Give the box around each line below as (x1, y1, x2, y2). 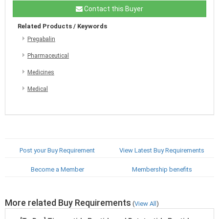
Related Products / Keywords (18, 22, 107, 30)
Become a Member (30, 165, 84, 173)
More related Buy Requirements (5, 197, 131, 208)
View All (134, 199, 156, 207)
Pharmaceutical (27, 52, 69, 59)
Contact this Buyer (83, 4, 143, 13)
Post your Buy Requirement (20, 146, 95, 154)
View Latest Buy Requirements (119, 146, 204, 154)
